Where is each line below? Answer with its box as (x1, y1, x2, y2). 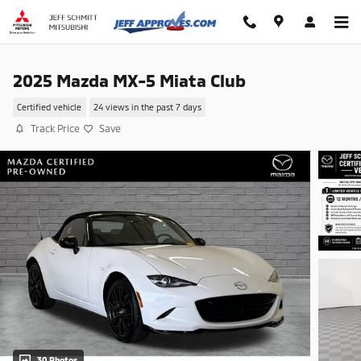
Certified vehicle (17, 102, 82, 113)
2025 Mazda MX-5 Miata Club (13, 70, 246, 90)
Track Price (31, 122, 80, 134)
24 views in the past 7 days (93, 102, 201, 113)
